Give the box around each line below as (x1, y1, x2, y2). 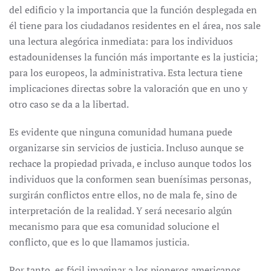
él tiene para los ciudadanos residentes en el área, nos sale (9, 19, 261, 32)
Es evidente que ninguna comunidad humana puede (9, 125, 232, 139)
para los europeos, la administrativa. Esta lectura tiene (9, 66, 243, 79)
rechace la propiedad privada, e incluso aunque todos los (9, 157, 252, 170)
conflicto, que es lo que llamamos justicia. (9, 235, 189, 249)
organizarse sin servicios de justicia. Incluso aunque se (9, 141, 244, 154)
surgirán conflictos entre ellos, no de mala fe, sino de (9, 188, 237, 201)
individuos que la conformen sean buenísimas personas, (9, 172, 251, 186)
